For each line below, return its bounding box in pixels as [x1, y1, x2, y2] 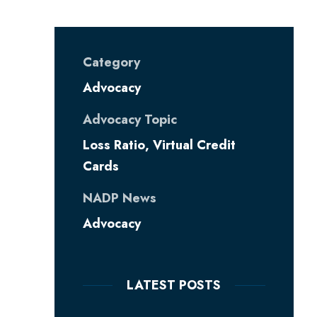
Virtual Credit [152, 136, 236, 154]
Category [82, 53, 140, 71]
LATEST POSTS [127, 276, 221, 294]
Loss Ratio [82, 136, 145, 154]
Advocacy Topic [82, 110, 177, 129]
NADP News [82, 189, 156, 207]
